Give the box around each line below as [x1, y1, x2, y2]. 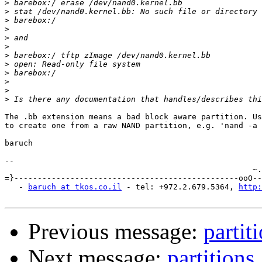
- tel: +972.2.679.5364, [122, 182, 239, 192]
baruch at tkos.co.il [28, 182, 122, 192]
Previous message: [28, 219, 204, 244]
